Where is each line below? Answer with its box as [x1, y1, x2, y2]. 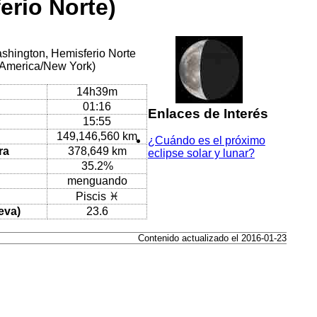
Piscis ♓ [75, 190, 119, 202]
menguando [67, 174, 127, 187]
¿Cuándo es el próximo [147, 134, 265, 147]
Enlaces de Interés [147, 105, 268, 121]
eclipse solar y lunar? [147, 147, 255, 160]
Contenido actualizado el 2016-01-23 [138, 232, 287, 243]
